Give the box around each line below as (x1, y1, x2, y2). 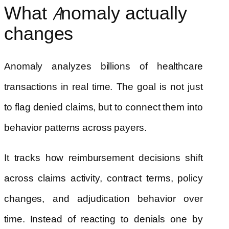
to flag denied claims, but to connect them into (4, 101, 203, 113)
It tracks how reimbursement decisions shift (4, 151, 203, 164)
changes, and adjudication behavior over (4, 192, 203, 204)
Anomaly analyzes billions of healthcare (4, 60, 203, 72)
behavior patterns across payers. (4, 121, 147, 133)
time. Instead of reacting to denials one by (4, 213, 203, 225)
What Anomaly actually (4, 1, 187, 25)
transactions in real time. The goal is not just (4, 80, 203, 93)
